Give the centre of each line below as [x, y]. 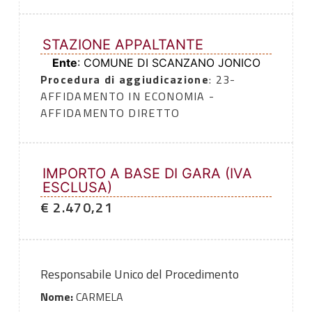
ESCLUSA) [77, 188]
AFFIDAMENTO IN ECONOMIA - [127, 96]
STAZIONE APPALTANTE [123, 45]
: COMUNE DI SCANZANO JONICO [169, 63]
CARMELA [98, 297]
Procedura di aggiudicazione [124, 80]
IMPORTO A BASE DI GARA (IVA [147, 174]
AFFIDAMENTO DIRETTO [110, 113]
